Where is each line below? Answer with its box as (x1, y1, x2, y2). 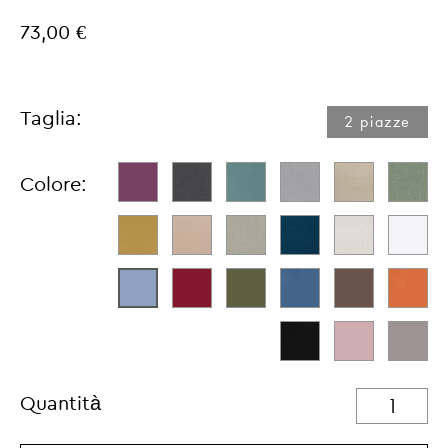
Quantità (20, 395, 101, 414)
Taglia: (20, 110, 82, 129)
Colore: (20, 176, 87, 195)
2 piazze (344, 111, 411, 132)
